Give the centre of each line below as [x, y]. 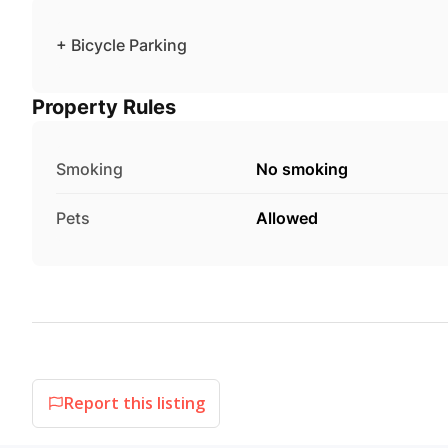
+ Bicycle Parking [121, 44]
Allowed [287, 217]
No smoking [302, 168]
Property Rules [104, 106]
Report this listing [134, 403]
